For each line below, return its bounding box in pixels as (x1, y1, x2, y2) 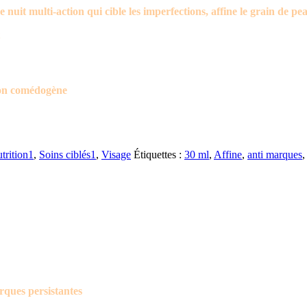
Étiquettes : (134, 148, 182, 160)
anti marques (247, 148, 302, 160)
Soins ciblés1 (39, 148, 96, 160)
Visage (101, 148, 131, 160)
